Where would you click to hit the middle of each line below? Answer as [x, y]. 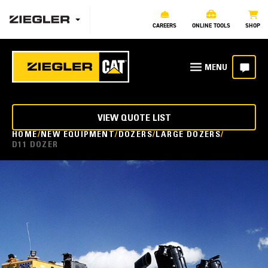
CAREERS [165, 25]
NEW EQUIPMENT [78, 135]
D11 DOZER [35, 145]
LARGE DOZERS [188, 135]
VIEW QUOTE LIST [134, 118]
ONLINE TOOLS [211, 25]
